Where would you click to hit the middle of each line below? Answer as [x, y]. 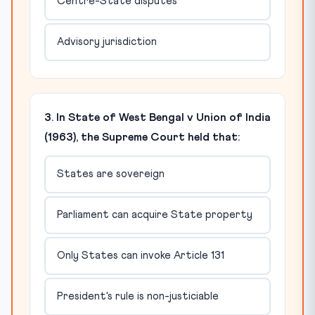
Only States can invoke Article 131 [140, 256]
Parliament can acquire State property [154, 215]
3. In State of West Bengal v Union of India [157, 117]
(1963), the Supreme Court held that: [142, 137]
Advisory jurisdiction [107, 42]
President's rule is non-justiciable [137, 297]
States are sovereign [110, 174]
